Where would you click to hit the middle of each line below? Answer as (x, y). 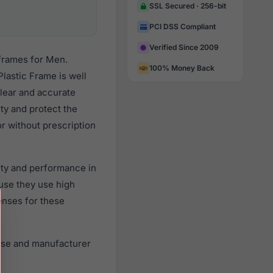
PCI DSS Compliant (183, 27)
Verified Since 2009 (184, 47)
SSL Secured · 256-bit (188, 6)
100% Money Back (182, 68)
